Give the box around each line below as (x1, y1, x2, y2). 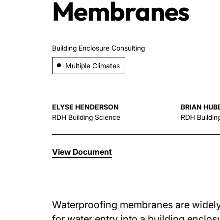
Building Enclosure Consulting (52, 44, 145, 52)
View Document (52, 147, 112, 157)
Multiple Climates (65, 61, 120, 70)
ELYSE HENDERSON (52, 103, 119, 111)
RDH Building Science (52, 113, 120, 121)
